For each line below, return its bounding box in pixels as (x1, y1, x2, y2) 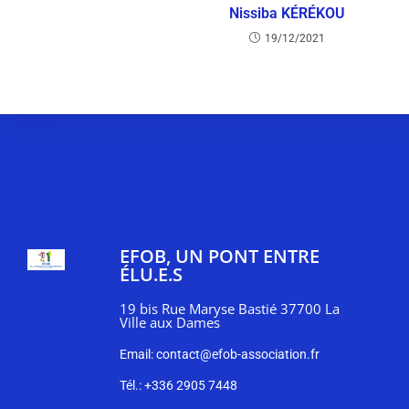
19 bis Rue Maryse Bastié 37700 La (119, 299, 340, 318)
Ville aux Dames (119, 313, 220, 331)
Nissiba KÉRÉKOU (229, 4, 345, 22)
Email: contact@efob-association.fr (119, 347, 320, 362)
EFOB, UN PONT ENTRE (119, 244, 320, 268)
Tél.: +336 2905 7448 (119, 378, 237, 393)
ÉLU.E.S (119, 262, 183, 287)
